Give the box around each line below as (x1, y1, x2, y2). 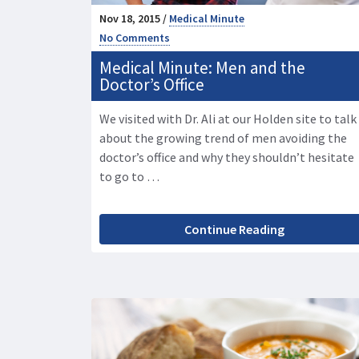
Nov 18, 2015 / (99, 11, 169, 26)
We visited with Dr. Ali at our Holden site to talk (99, 111, 357, 127)
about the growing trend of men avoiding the (99, 130, 347, 147)
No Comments (99, 30, 170, 46)
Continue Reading (184, 221, 284, 238)
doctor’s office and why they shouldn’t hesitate (99, 149, 354, 166)
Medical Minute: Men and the (99, 57, 305, 79)
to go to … (99, 168, 159, 185)
